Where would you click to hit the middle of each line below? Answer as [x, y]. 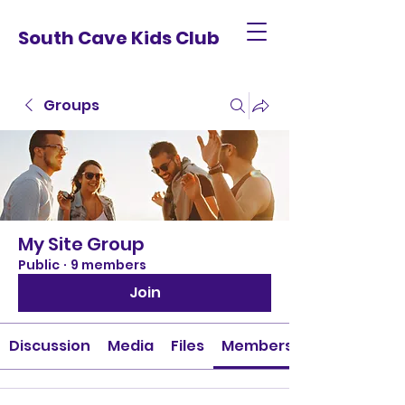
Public [39, 265]
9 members [108, 265]
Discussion [49, 346]
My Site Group [81, 244]
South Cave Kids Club [119, 38]
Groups [71, 105]
